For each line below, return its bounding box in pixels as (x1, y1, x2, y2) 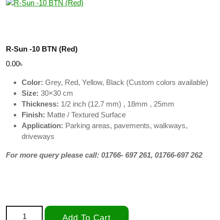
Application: (22, 121, 63, 130)
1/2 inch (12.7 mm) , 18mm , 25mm (59, 99, 174, 108)
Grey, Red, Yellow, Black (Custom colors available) (43, 78, 208, 86)
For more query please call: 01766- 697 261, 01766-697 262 (6, 150, 202, 159)
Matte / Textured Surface (45, 110, 126, 119)
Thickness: (22, 99, 59, 108)
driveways (22, 132, 55, 140)
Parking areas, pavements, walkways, (63, 121, 188, 130)
